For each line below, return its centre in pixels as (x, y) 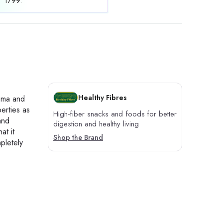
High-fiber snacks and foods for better (115, 114)
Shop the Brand (78, 137)
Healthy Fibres (103, 97)
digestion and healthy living (96, 124)
